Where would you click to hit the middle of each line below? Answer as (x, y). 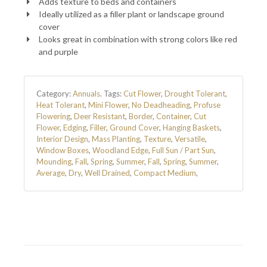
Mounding (54, 162)
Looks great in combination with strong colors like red (138, 39)
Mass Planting (116, 139)
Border (141, 116)
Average (51, 173)
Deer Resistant (100, 116)
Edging (75, 128)
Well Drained (107, 173)
